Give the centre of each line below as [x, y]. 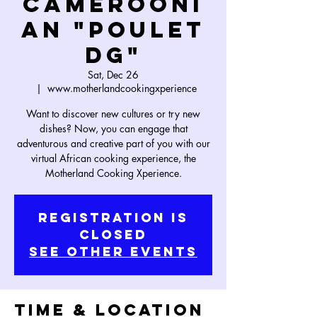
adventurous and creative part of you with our [113, 143]
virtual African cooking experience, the [113, 158]
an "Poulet [113, 30]
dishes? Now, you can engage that [113, 128]
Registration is [113, 218]
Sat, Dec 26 [113, 75]
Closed [113, 235]
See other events [113, 252]
